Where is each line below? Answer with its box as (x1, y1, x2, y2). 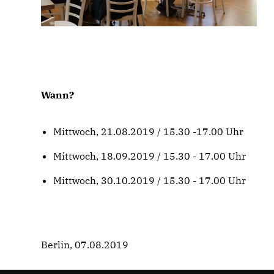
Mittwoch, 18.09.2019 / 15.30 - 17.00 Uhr (53, 150, 246, 162)
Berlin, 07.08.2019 (41, 239, 129, 251)
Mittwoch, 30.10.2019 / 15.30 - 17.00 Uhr (53, 174, 246, 187)
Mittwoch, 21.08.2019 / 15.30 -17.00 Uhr (53, 125, 244, 138)
